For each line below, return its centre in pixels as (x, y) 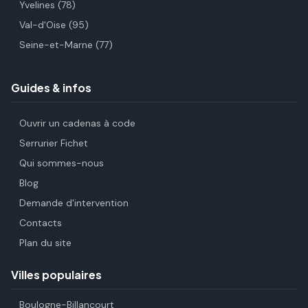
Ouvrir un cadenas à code (77, 123)
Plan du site (45, 243)
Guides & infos (51, 88)
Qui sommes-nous (62, 163)
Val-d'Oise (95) (54, 25)
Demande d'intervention (74, 203)
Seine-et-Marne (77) (66, 45)
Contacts (41, 223)
